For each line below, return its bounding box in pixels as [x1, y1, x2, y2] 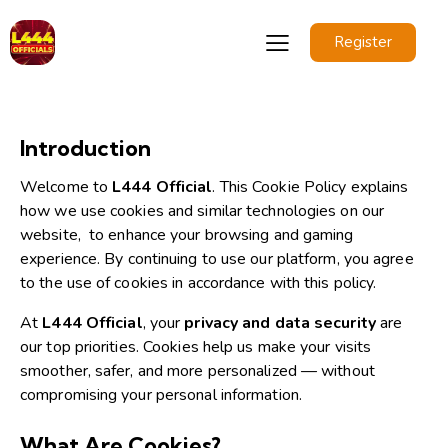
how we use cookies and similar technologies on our [20, 199, 385, 222]
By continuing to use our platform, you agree [104, 247, 414, 270]
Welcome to [20, 175, 113, 198]
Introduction [20, 133, 151, 162]
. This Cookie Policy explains [212, 175, 409, 198]
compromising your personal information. [20, 383, 302, 406]
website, [20, 223, 81, 246]
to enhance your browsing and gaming [84, 223, 354, 246]
